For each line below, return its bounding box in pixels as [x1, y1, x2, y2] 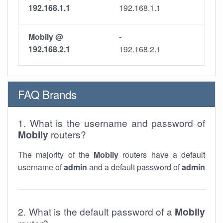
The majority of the [18, 149, 94, 160]
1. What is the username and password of [18, 116, 205, 129]
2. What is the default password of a [18, 205, 175, 218]
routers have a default [118, 149, 205, 160]
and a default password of [87, 161, 182, 173]
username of [18, 161, 64, 173]
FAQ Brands [18, 86, 77, 102]
